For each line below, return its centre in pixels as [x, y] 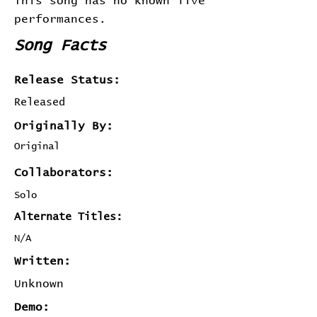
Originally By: [64, 126]
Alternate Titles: [68, 217]
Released [40, 102]
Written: [42, 261]
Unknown [39, 284]
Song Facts [60, 46]
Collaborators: [64, 173]
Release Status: [67, 80]
